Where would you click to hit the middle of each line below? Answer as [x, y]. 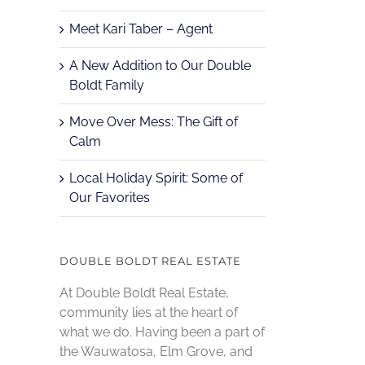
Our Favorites [110, 198]
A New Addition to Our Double [160, 66]
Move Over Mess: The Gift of [154, 122]
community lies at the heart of [149, 312]
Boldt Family [107, 86]
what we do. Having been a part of [162, 332]
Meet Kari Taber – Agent [141, 29]
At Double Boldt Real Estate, [144, 292]
